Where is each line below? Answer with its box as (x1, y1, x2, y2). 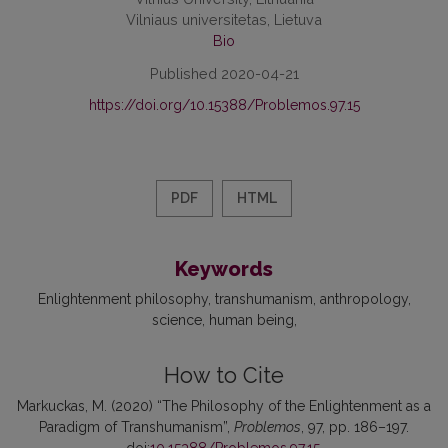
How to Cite (164, 363, 284, 389)
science (151, 312, 202, 329)
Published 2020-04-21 (149, 65, 299, 83)
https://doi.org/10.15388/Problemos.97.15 (88, 97, 360, 114)
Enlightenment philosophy (37, 291, 208, 308)
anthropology (319, 291, 408, 308)
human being (208, 312, 294, 329)
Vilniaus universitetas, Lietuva (126, 11, 322, 29)
